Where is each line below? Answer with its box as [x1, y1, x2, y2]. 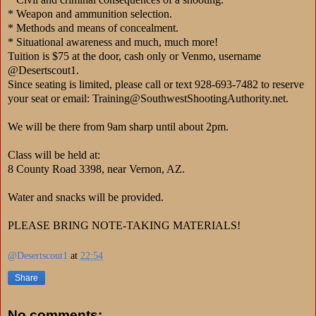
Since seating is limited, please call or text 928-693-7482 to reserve [8, 78, 304, 90]
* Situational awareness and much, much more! [8, 35, 218, 48]
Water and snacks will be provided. [8, 190, 166, 203]
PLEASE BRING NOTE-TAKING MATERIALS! [8, 219, 241, 231]
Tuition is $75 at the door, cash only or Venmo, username [8, 49, 261, 62]
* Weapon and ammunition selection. [8, 7, 172, 20]
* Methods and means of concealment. [8, 21, 181, 34]
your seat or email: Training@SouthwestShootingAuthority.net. [8, 92, 291, 104]
